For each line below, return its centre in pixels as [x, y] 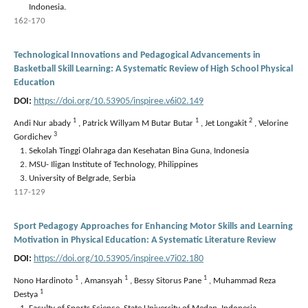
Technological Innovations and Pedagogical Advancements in [137, 55]
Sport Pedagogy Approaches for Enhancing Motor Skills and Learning [153, 226]
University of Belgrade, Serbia [82, 178]
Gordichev [34, 137]
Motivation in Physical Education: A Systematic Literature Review [145, 240]
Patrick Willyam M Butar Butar [139, 123]
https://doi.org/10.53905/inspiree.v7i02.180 [119, 258]
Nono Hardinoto [44, 280]
